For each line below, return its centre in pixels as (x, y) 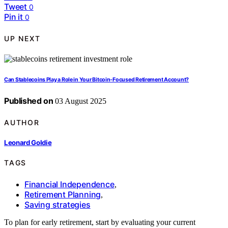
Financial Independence (69, 184)
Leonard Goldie (28, 142)
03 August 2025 (80, 101)
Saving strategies (58, 204)
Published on (29, 101)
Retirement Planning (63, 194)
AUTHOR (22, 122)
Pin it (13, 17)
